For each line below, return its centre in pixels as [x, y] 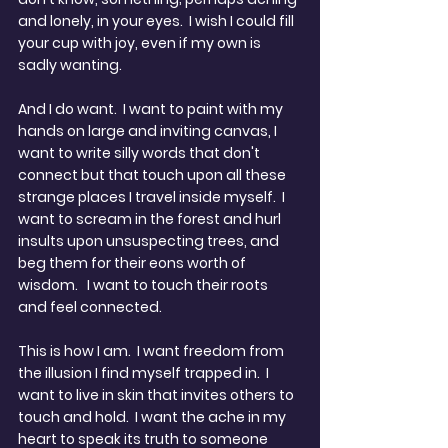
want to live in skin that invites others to [157, 395]
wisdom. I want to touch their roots [144, 285]
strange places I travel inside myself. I [153, 197]
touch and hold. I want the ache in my [153, 417]
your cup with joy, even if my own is [141, 43]
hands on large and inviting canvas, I [149, 131]
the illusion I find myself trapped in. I [145, 373]
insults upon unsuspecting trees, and [150, 241]
